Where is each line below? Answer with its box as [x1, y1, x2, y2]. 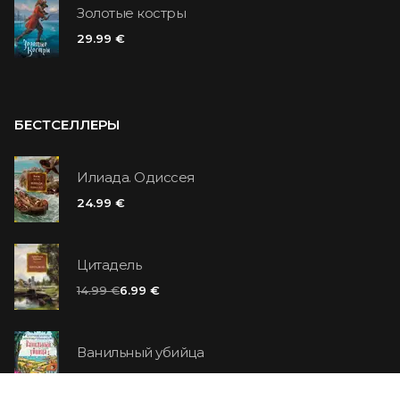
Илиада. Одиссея [77, 169, 195, 187]
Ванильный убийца [77, 344, 204, 362]
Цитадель [77, 256, 141, 274]
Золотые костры [77, 4, 186, 22]
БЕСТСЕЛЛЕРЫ [14, 115, 120, 133]
